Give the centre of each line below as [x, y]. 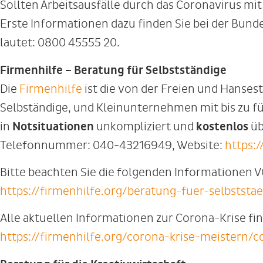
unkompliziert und [145, 126]
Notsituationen [53, 127]
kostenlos [223, 127]
